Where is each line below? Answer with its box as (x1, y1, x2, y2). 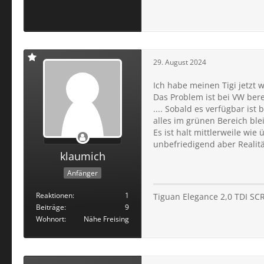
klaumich (60, 149, 105, 163)
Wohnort (36, 213, 64, 224)
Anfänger (67, 167, 98, 178)
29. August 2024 (153, 57, 206, 67)
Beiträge (36, 202, 64, 212)
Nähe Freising (84, 213, 129, 224)
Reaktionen (36, 190, 72, 200)
